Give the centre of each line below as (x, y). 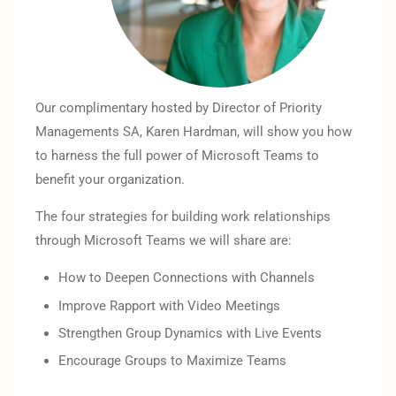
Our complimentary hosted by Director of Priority (179, 108)
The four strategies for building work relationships (183, 217)
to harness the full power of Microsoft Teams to (177, 156)
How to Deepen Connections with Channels (187, 278)
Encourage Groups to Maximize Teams (173, 361)
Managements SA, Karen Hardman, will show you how (194, 132)
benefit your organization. (110, 180)
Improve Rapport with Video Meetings (170, 305)
